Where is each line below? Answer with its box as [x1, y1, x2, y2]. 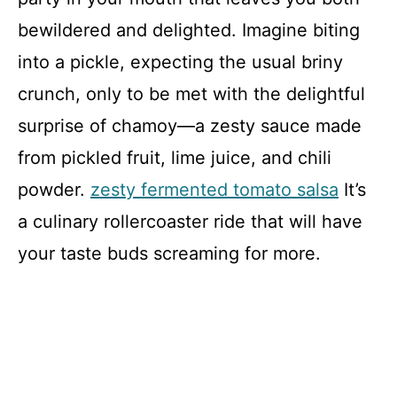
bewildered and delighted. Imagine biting [18, 19, 360, 41]
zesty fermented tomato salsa [90, 179, 339, 200]
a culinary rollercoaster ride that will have [18, 211, 362, 232]
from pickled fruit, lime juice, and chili [18, 147, 331, 168]
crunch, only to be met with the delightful [18, 83, 365, 105]
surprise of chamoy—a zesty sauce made [18, 115, 362, 136]
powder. [18, 179, 90, 200]
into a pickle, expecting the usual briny [18, 51, 343, 73]
